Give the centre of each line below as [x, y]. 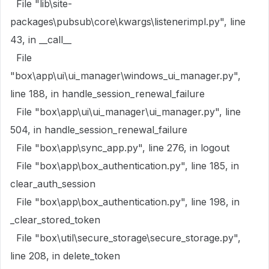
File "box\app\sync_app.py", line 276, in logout [120, 148]
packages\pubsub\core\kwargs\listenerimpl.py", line [128, 22]
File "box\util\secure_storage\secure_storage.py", [125, 238]
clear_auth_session [53, 184]
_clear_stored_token [55, 220]
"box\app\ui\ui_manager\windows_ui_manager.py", [125, 76]
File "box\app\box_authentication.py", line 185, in [125, 166]
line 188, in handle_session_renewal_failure [107, 94]
